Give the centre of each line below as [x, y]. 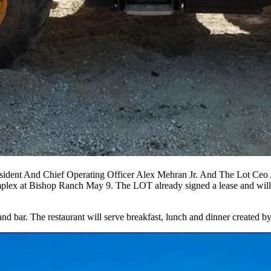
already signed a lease [196, 186]
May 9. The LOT [119, 186]
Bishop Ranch [56, 186]
